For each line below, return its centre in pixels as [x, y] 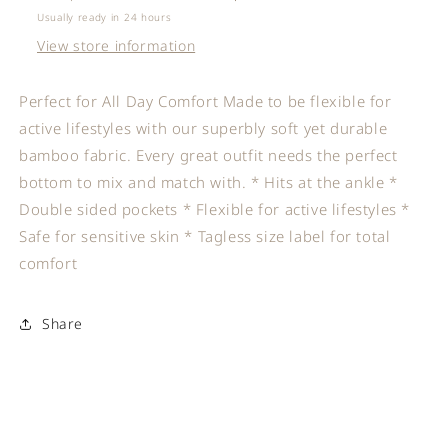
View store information [116, 45]
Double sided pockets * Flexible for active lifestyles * [215, 208]
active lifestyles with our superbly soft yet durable [203, 127]
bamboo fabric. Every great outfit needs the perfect [208, 154]
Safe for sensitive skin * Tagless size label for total [205, 235]
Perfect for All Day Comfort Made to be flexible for [205, 100]
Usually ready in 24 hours [104, 16]
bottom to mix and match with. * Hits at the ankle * [208, 181]
